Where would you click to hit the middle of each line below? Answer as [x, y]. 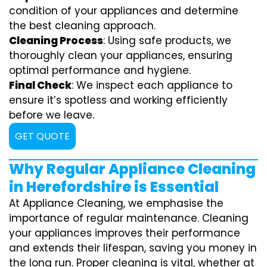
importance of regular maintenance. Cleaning [129, 218]
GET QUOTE [42, 136]
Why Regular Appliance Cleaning [132, 169]
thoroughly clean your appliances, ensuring [121, 55]
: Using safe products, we [167, 40]
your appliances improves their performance [125, 233]
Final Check [40, 85]
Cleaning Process [56, 40]
